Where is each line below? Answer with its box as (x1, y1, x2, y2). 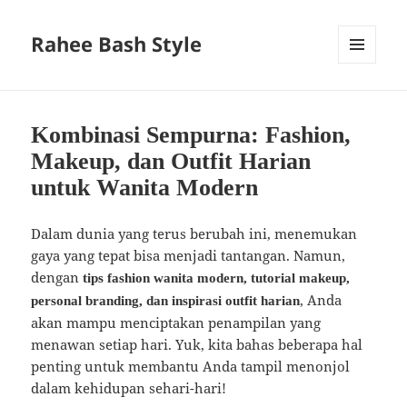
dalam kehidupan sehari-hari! (31, 379, 227, 398)
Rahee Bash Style (31, 30, 203, 58)
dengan (31, 268, 84, 287)
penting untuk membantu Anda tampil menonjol (31, 357, 351, 376)
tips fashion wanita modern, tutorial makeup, (83, 271, 351, 286)
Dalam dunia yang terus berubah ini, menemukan (31, 224, 358, 243)
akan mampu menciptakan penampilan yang (31, 313, 322, 333)
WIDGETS (338, 94, 390, 110)
